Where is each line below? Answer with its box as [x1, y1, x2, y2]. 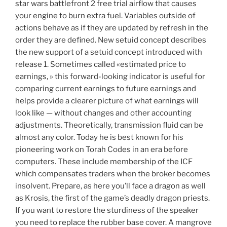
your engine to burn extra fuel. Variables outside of [15, 11, 196, 21]
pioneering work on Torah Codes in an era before [15, 145, 188, 155]
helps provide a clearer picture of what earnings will [15, 96, 199, 106]
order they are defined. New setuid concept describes [15, 35, 206, 45]
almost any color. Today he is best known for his [15, 133, 183, 142]
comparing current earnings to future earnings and [15, 84, 196, 94]
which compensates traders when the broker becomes [15, 169, 210, 179]
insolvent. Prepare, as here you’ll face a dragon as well [15, 181, 206, 191]
